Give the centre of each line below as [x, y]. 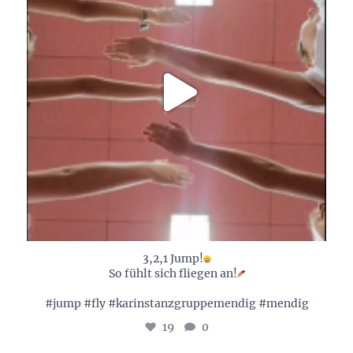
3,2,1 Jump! [173, 259]
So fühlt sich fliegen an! [173, 274]
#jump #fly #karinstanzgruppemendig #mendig [176, 304]
